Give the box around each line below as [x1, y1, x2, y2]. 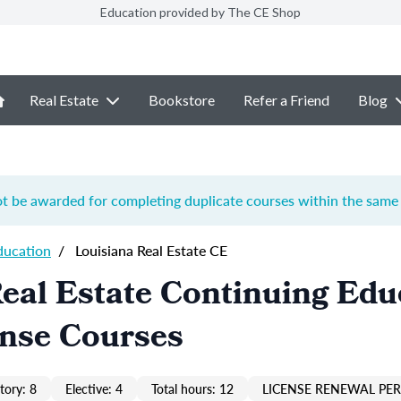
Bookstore [149, 91, 215, 108]
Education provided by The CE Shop [100, 4, 301, 20]
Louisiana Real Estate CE [72, 240, 227, 260]
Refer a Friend [243, 91, 329, 108]
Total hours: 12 [151, 380, 234, 397]
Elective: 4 [65, 380, 123, 397]
